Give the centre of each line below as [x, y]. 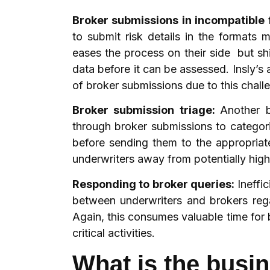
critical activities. [115, 233]
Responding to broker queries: [155, 184]
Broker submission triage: [146, 110]
